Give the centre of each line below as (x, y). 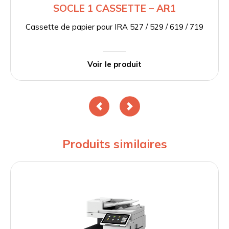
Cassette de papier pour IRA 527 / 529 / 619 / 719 (114, 27)
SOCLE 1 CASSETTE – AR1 (114, 8)
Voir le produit (114, 64)
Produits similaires (114, 144)
